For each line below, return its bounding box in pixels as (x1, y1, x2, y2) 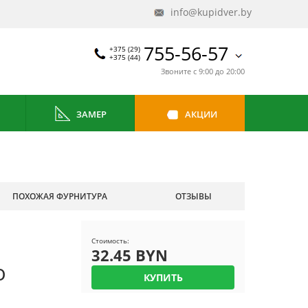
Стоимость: (91, 236, 129, 245)
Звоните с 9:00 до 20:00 (161, 66, 245, 76)
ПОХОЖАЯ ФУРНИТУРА (12, 190, 108, 202)
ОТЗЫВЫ (175, 190, 212, 202)
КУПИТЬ (143, 271, 183, 284)
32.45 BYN (91, 245, 168, 265)
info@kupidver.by (168, 5, 252, 19)
